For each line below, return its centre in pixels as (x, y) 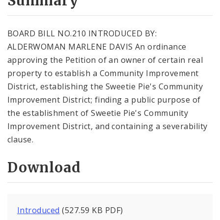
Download (44, 168)
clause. (21, 139)
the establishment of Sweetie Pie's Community (98, 113)
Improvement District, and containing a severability (108, 126)
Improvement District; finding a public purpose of (104, 99)
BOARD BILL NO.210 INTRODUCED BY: (82, 33)
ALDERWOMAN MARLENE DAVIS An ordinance (97, 46)
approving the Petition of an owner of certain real (105, 60)
